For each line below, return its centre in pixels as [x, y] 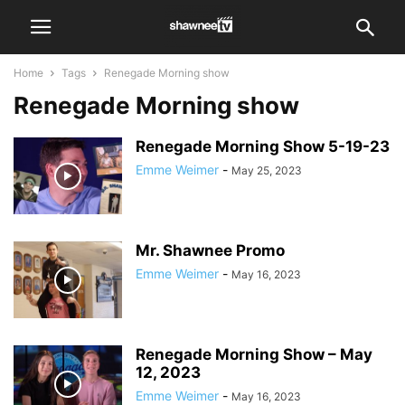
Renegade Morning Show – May [254, 354]
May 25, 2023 [267, 170]
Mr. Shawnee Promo [210, 250]
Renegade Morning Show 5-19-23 [263, 146]
